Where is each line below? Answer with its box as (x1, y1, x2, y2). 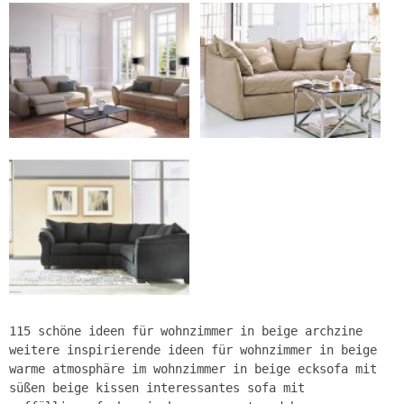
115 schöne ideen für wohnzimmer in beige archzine (9, 323, 363, 338)
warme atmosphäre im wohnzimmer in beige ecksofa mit (9, 361, 377, 376)
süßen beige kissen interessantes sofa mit (9, 380, 305, 395)
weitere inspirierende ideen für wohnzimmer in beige (9, 342, 377, 357)
